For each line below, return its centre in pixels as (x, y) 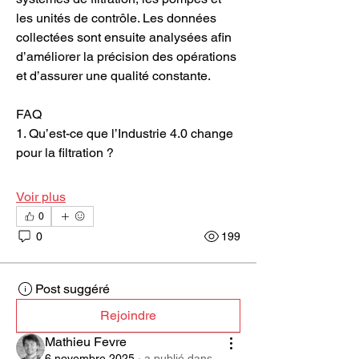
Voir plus (41, 197)
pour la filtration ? (65, 153)
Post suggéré (73, 289)
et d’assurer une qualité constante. (113, 76)
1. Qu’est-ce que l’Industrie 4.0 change (125, 133)
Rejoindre (128, 315)
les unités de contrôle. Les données (116, 18)
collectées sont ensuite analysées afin (124, 37)
